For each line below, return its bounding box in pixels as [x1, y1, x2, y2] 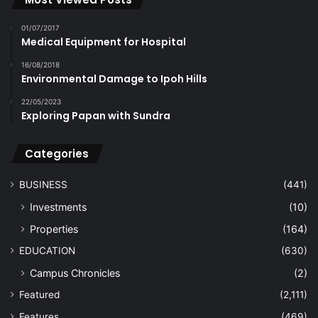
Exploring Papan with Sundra [21, 109, 170, 124]
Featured [19, 289, 60, 301]
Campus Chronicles [30, 267, 120, 280]
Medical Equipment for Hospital [21, 35, 186, 50]
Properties [30, 223, 78, 236]
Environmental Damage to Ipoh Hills [21, 72, 207, 87]
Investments [30, 201, 87, 214]
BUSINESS [19, 179, 67, 191]
